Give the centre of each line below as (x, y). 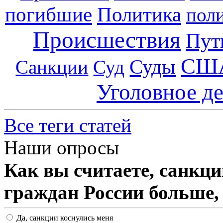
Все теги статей (68, 125)
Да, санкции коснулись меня (64, 218)
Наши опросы (61, 147)
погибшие (49, 14)
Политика (139, 14)
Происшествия (107, 40)
